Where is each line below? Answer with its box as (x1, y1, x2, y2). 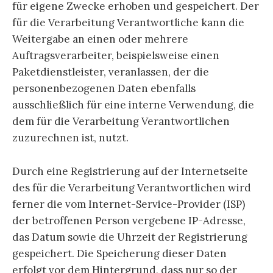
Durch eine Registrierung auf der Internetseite (12, 164, 248, 178)
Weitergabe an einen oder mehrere (12, 32, 188, 46)
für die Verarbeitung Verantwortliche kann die (12, 16, 244, 30)
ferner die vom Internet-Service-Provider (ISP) (12, 197, 245, 211)
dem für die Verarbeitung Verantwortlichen (12, 115, 230, 129)
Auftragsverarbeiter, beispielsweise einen (12, 49, 219, 63)
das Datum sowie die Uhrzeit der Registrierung (12, 230, 247, 244)
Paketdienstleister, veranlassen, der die (12, 65, 209, 79)
